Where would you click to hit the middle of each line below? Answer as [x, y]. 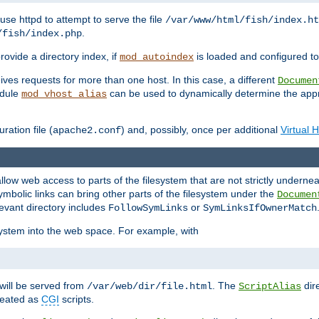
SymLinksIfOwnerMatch [260, 208]
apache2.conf [87, 131]
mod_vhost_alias [64, 94]
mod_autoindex [157, 57]
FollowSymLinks [148, 208]
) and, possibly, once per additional [201, 130]
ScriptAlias [270, 287]
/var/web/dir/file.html [150, 287]
